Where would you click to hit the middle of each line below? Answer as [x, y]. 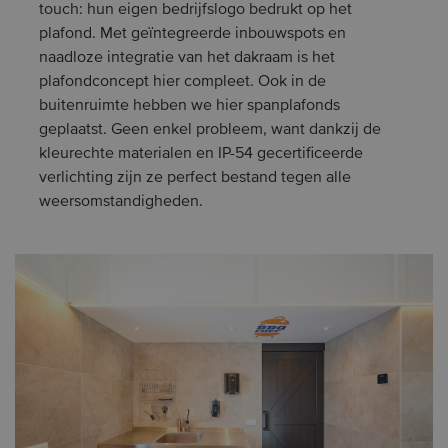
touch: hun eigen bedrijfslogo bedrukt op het [195, 10]
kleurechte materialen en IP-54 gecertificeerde [201, 154]
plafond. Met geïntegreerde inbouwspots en [192, 34]
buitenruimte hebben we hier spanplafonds [189, 106]
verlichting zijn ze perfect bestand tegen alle [195, 178]
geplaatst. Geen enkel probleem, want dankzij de [210, 130]
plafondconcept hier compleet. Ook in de [182, 82]
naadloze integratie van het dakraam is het [187, 58]
